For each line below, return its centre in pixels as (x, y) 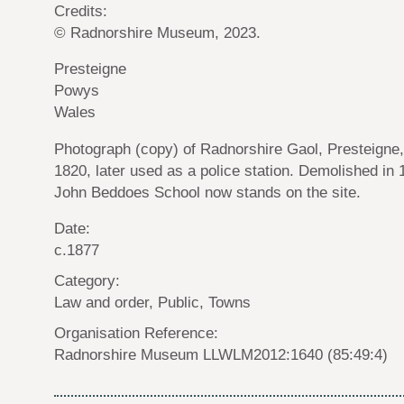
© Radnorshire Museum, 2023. (157, 32)
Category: (87, 281)
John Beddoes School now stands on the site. (207, 192)
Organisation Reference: (136, 333)
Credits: (81, 10)
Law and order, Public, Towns (152, 303)
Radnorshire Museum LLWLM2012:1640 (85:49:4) (221, 355)
